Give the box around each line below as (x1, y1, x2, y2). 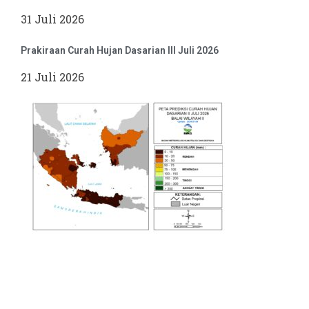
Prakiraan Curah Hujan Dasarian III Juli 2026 (21, 45, 219, 57)
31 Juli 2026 (21, 12, 84, 27)
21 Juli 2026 (21, 70, 84, 85)
